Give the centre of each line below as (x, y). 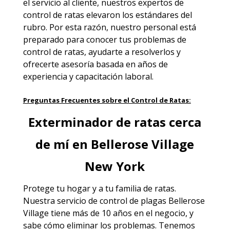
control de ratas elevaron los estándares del (107, 15)
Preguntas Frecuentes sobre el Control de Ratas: (107, 100)
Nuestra (40, 200)
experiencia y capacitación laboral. (88, 76)
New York (115, 166)
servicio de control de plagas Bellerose (131, 200)
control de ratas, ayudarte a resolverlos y (102, 52)
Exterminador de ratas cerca (115, 122)
